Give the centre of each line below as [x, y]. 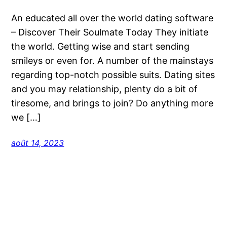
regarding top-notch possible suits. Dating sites [113, 75]
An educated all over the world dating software [112, 18]
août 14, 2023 [38, 143]
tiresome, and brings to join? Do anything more [112, 103]
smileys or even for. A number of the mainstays [112, 61]
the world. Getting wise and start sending [101, 47]
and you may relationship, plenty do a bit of [105, 89]
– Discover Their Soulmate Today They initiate [110, 32]
